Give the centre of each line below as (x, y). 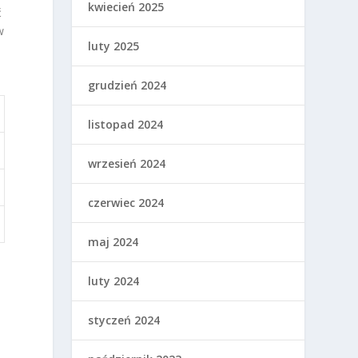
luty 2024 (114, 281)
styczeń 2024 (124, 320)
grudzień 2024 (127, 86)
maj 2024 (113, 242)
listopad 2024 (126, 125)
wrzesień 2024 (127, 164)
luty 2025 (114, 46)
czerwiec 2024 (126, 203)
